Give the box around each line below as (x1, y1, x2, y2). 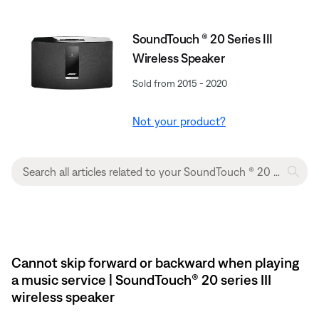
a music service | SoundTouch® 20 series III (11, 271, 271, 288)
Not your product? (132, 114, 226, 127)
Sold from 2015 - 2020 (132, 77, 228, 89)
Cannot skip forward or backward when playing (11, 253, 299, 271)
